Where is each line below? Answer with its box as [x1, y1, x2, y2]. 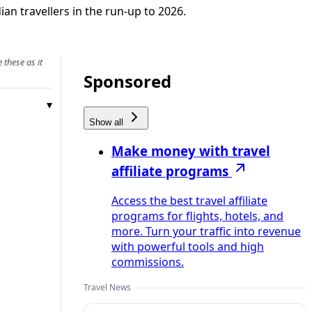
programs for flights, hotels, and [111, 208, 283, 224]
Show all [89, 116, 126, 127]
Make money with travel [111, 142, 270, 160]
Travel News [84, 281, 131, 294]
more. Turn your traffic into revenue [111, 224, 301, 240]
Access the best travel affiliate [111, 193, 267, 209]
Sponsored [84, 69, 171, 93]
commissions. [111, 254, 184, 270]
